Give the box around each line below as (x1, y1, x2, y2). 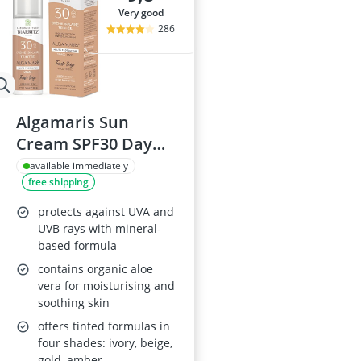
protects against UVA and (38, 204, 174, 219)
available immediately (30, 159, 128, 172)
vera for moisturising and (38, 278, 175, 293)
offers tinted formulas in (38, 318, 170, 334)
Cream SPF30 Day (16, 133, 152, 155)
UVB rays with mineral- (38, 221, 161, 236)
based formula (38, 238, 117, 253)
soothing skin (38, 295, 110, 310)
